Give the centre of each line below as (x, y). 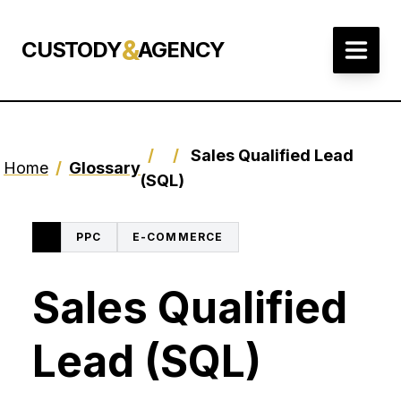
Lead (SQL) (147, 361)
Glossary (105, 168)
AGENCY (182, 50)
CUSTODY (72, 50)
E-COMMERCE (178, 237)
